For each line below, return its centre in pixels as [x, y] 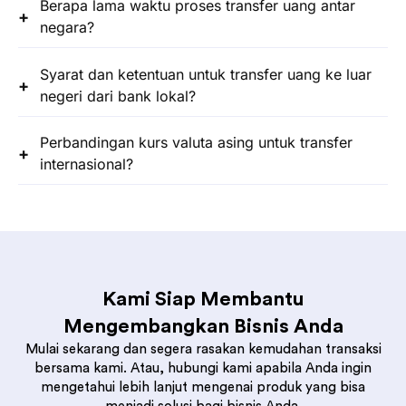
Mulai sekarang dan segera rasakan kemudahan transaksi [203, 350]
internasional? [87, 164]
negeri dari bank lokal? [118, 96]
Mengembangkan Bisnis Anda [203, 327]
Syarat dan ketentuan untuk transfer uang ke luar [206, 74]
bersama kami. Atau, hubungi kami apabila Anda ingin [203, 369]
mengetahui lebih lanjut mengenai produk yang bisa [203, 388]
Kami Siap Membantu [203, 300]
